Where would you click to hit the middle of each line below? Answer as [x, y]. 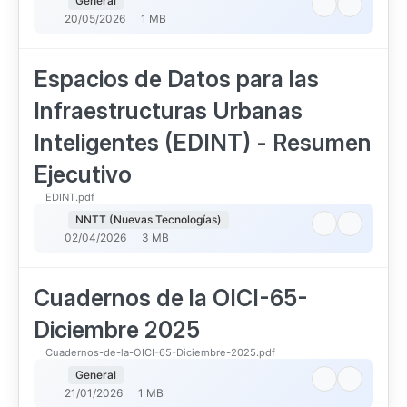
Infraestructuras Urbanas [168, 111]
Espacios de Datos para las [176, 79]
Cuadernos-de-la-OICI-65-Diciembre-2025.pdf [160, 352]
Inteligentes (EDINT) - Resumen [203, 143]
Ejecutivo [83, 174]
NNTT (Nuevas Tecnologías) [148, 219]
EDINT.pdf [70, 197]
